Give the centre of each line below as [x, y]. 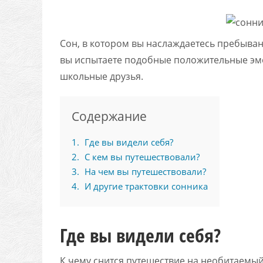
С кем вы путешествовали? [141, 156]
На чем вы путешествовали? [144, 171]
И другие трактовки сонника [145, 186]
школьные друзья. [102, 76]
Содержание [109, 116]
